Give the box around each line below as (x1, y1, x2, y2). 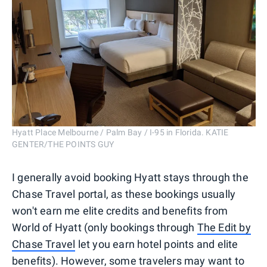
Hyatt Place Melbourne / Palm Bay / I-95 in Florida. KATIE (12, 127, 229, 137)
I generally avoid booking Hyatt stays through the (12, 170, 249, 184)
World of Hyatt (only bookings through (12, 221, 197, 234)
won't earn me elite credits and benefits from (12, 204, 228, 217)
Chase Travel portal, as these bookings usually (12, 187, 236, 200)
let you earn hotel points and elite (75, 237, 238, 250)
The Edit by (197, 221, 251, 234)
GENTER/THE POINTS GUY (12, 139, 114, 149)
